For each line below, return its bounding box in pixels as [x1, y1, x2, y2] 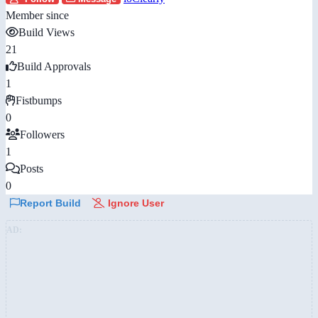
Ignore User [105, 197, 164, 209]
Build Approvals [17, 60, 91, 72]
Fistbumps [16, 94, 62, 106]
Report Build [20, 197, 81, 209]
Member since [6, 9, 69, 21]
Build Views [18, 26, 75, 38]
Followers [20, 128, 65, 141]
